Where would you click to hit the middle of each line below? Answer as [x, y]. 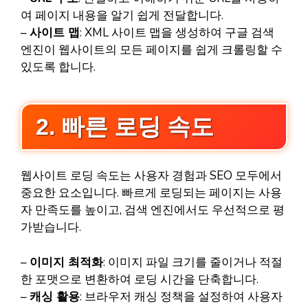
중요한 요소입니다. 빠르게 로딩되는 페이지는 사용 [151, 193]
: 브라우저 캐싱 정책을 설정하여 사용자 [181, 296]
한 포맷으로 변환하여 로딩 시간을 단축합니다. [140, 279]
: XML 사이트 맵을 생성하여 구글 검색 [177, 32]
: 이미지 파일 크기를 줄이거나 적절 [193, 262]
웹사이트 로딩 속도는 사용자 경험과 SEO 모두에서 [151, 176]
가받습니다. [51, 228]
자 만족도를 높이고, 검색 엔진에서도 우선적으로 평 [153, 210]
